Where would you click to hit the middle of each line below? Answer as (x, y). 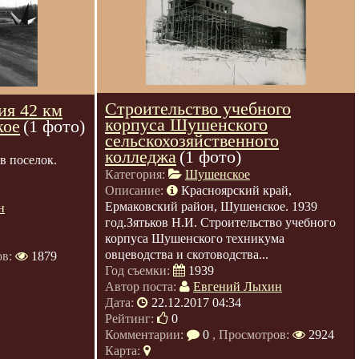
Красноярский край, (236, 190)
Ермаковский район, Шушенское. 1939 (211, 206)
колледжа (141, 157)
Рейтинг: (131, 319)
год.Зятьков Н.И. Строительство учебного (220, 222)
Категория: (137, 174)
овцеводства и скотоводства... (187, 254)
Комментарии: (146, 335)
